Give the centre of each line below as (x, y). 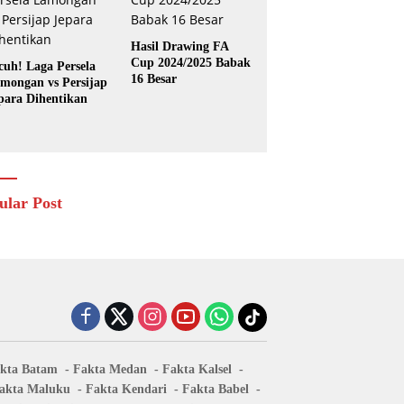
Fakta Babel (215, 389)
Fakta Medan (110, 369)
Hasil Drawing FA (179, 46)
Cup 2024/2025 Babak (190, 62)
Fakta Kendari (126, 389)
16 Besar (153, 78)
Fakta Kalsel (197, 369)
